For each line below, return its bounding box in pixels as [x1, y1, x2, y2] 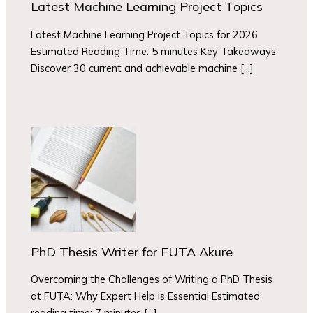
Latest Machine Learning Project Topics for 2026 [31, 27, 259, 41]
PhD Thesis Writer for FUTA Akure [31, 243, 233, 260]
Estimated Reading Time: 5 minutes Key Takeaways [31, 44, 277, 58]
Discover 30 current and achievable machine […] [31, 61, 254, 75]
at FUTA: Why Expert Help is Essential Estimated [31, 289, 261, 303]
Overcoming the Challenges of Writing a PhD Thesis [31, 272, 273, 286]
